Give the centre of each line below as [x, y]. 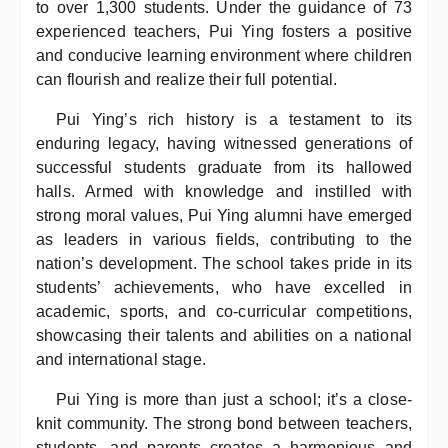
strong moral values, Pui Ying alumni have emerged [224, 215]
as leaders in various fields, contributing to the [224, 239]
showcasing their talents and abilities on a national [224, 335]
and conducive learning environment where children [224, 55]
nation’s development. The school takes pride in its [224, 263]
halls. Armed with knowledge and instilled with [224, 191]
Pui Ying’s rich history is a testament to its [234, 119]
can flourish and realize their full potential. [187, 79]
